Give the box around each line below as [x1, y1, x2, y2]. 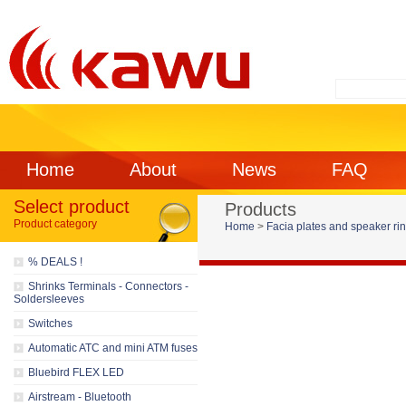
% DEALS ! [28, 256, 82, 268]
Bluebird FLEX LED [28, 366, 124, 379]
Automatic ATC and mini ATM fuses [28, 342, 198, 354]
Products [225, 199, 296, 219]
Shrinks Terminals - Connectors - [28, 280, 188, 293]
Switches [28, 317, 72, 330]
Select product [14, 197, 130, 217]
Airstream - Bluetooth [28, 391, 131, 403]
